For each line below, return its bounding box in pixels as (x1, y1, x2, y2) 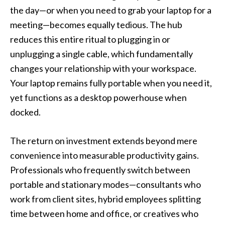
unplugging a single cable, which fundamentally (10, 48, 193, 60)
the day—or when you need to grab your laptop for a (10, 5, 211, 16)
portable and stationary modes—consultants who (10, 179, 201, 190)
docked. (10, 106, 41, 118)
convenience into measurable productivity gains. (10, 150, 199, 161)
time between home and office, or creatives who (10, 208, 198, 219)
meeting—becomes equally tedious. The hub (10, 19, 182, 31)
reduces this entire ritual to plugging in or (10, 34, 170, 45)
